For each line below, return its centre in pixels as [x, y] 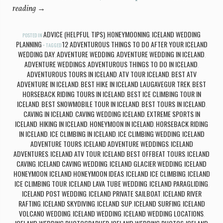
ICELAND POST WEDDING [54, 194]
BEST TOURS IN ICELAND [173, 104]
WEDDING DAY [36, 54]
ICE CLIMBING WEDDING [149, 134]
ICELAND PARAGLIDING [178, 184]
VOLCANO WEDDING [45, 214]
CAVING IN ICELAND [48, 114]
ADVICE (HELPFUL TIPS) [74, 34]
